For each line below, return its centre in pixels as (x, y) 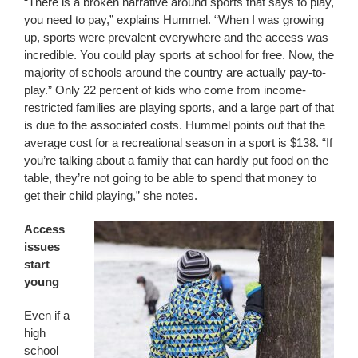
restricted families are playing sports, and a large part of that (179, 107)
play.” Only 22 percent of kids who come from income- (165, 89)
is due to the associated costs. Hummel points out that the (174, 125)
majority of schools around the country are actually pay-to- (175, 72)
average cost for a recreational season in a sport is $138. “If (178, 142)
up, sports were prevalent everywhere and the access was (176, 37)
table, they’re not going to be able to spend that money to (170, 177)
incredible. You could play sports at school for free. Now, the (179, 54)
